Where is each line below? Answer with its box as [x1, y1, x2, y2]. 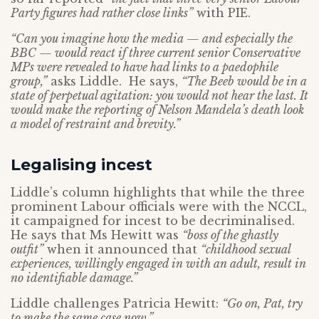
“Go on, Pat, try [222, 296, 303, 310]
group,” [11, 74, 47, 88]
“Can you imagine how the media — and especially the [11, 31, 293, 46]
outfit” [11, 242, 43, 256]
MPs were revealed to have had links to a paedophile [11, 60, 278, 74]
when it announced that [43, 242, 201, 256]
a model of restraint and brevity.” [11, 117, 183, 131]
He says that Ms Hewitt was [11, 228, 182, 242]
